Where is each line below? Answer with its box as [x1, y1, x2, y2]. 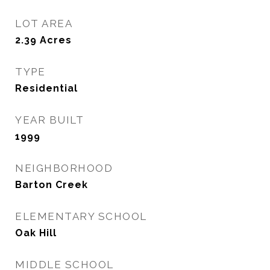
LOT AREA [15, 17, 72, 30]
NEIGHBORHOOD [15, 162, 113, 174]
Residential [15, 83, 78, 94]
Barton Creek [15, 179, 88, 190]
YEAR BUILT [15, 114, 84, 126]
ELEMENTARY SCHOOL [15, 210, 147, 222]
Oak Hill [15, 227, 57, 239]
